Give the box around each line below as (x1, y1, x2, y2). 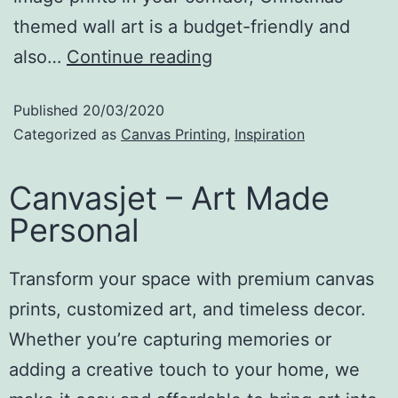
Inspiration (235, 124, 305, 143)
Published (13, 100, 83, 119)
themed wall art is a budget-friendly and (13, 15, 350, 37)
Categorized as (13, 124, 121, 143)
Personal (9, 210, 139, 250)
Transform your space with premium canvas (9, 267, 374, 290)
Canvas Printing (121, 124, 227, 143)
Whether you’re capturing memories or (9, 328, 331, 350)
